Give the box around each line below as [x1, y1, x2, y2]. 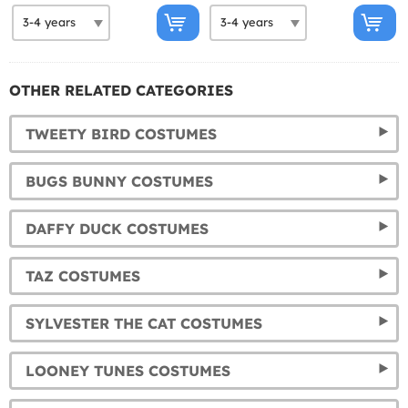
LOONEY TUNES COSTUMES [25, 361, 230, 380]
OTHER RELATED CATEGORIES [9, 80, 233, 99]
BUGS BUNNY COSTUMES [25, 171, 213, 190]
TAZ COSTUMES [25, 266, 140, 285]
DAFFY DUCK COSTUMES [25, 219, 209, 238]
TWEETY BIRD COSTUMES [25, 124, 217, 143]
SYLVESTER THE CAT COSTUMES [25, 313, 262, 332]
